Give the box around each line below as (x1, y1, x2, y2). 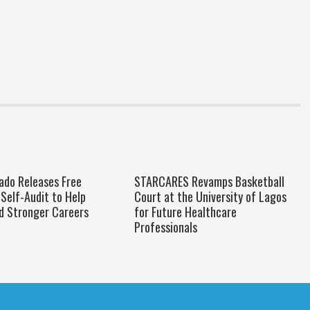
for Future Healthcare (134, 203, 237, 221)
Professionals (134, 218, 197, 236)
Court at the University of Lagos (134, 188, 286, 206)
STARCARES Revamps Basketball (134, 172, 284, 190)
